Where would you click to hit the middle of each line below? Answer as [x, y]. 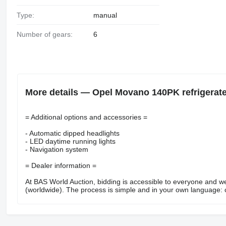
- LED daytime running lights [70, 141]
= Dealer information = [61, 165]
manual [105, 15]
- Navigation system [56, 149]
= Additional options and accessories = [86, 117]
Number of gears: [47, 35]
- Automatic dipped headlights [72, 133]
